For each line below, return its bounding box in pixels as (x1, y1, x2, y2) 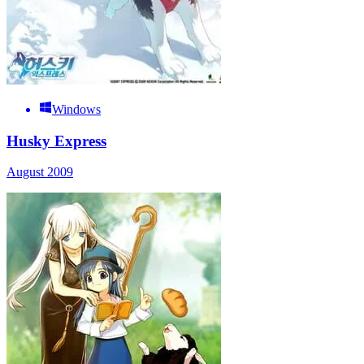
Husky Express (6, 132, 106, 149)
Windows (52, 102, 101, 116)
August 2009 (6, 165, 73, 180)
